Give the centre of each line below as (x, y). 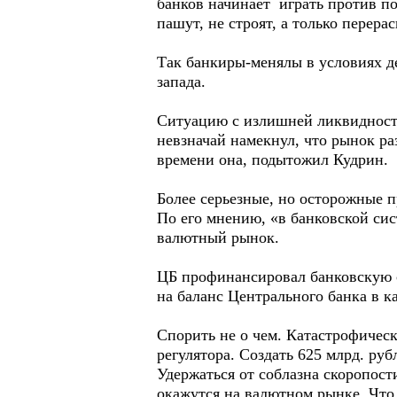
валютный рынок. (218, 237)
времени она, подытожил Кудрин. (272, 160)
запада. (183, 82)
